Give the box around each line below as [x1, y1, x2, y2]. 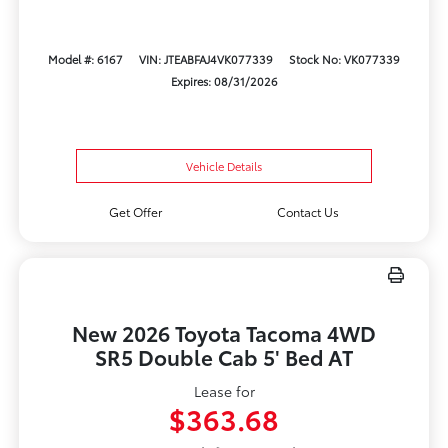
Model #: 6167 [47, 51, 123, 68]
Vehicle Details [186, 158, 262, 175]
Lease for [193, 381, 255, 402]
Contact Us [276, 203, 339, 221]
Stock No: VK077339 [289, 51, 401, 68]
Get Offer [109, 203, 163, 221]
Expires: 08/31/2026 [170, 73, 278, 90]
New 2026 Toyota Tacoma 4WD [72, 318, 376, 348]
